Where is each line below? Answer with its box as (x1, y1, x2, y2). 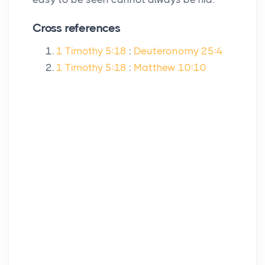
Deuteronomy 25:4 (134, 45, 223, 57)
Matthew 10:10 (134, 62, 206, 74)
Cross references (33, 21, 121, 35)
